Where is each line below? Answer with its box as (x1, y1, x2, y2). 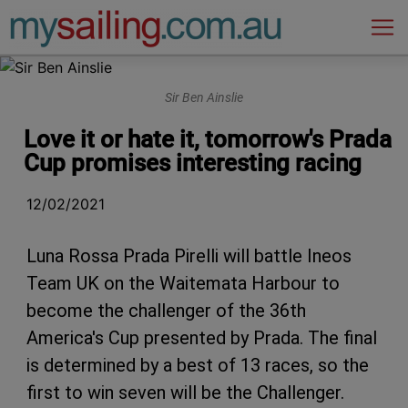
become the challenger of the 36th (26, 299, 306, 321)
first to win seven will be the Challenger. (26, 381, 344, 403)
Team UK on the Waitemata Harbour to (26, 271, 340, 294)
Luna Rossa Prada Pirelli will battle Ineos (26, 244, 352, 267)
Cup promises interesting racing (24, 148, 362, 177)
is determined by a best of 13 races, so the (26, 353, 369, 376)
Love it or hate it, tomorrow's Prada (24, 125, 392, 153)
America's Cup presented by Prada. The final (26, 326, 377, 349)
